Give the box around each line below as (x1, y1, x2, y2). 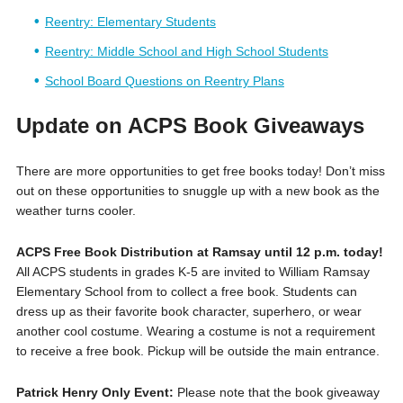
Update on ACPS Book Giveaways (15, 112, 364, 138)
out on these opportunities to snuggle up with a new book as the (15, 183, 380, 198)
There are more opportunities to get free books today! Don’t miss (15, 163, 385, 178)
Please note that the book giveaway (176, 384, 380, 399)
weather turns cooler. (15, 202, 136, 218)
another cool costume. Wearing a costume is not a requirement (15, 323, 375, 338)
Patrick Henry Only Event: (15, 384, 177, 399)
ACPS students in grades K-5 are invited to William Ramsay (29, 264, 370, 279)
